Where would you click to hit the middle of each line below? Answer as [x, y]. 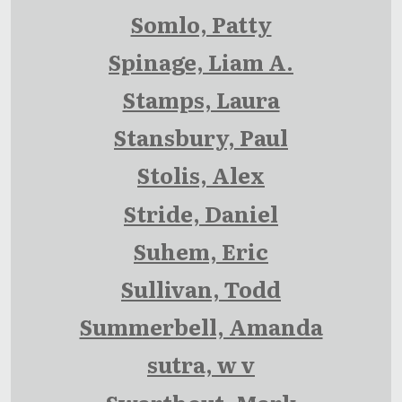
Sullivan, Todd [201, 289]
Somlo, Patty [201, 23]
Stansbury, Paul [201, 137]
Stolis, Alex [201, 175]
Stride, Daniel [201, 213]
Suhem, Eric [201, 250]
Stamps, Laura [201, 100]
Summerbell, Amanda [201, 327]
